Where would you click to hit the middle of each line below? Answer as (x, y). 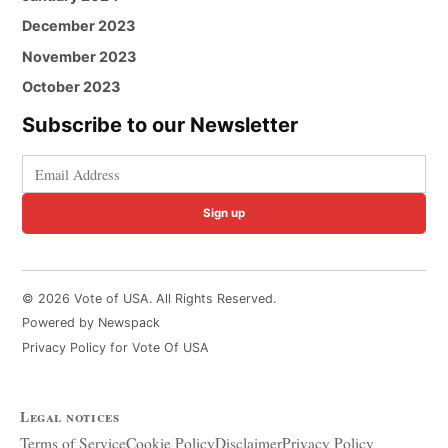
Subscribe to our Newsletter (160, 125)
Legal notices (70, 417)
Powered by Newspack (91, 323)
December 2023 (79, 26)
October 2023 (71, 87)
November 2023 (79, 56)
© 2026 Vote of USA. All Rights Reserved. (149, 298)
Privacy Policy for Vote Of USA (116, 347)
